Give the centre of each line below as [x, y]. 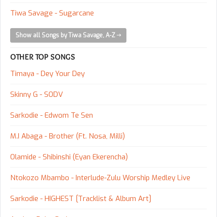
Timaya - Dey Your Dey [47, 74]
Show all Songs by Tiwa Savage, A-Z [66, 36]
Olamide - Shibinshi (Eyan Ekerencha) [69, 157]
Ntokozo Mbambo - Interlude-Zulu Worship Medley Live [100, 178]
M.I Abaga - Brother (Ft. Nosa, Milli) [68, 136]
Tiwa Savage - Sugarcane [52, 13]
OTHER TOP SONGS [43, 57]
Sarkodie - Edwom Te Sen [52, 116]
